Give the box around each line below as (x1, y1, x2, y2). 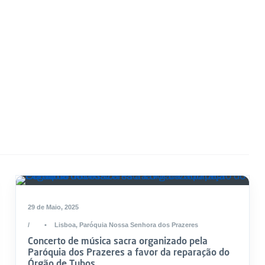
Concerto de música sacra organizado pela (27, 235, 208, 246)
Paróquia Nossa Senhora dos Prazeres (79, 221, 198, 228)
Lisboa (54, 221, 76, 228)
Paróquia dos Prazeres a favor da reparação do (27, 246, 230, 257)
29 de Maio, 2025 (27, 203, 79, 211)
